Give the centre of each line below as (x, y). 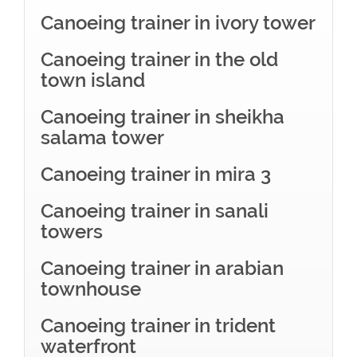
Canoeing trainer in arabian (162, 268)
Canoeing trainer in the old (159, 59)
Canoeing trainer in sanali (155, 211)
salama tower (102, 137)
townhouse (91, 289)
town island (93, 80)
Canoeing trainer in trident (158, 326)
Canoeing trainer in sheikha (163, 117)
